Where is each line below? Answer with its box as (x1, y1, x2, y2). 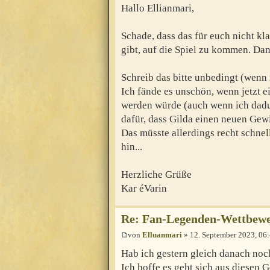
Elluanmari (142, 230, 182, 239)
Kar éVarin (121, 182, 167, 194)
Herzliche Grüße (121, 168, 192, 180)
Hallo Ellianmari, (121, 2, 194, 14)
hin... (121, 140, 142, 152)
